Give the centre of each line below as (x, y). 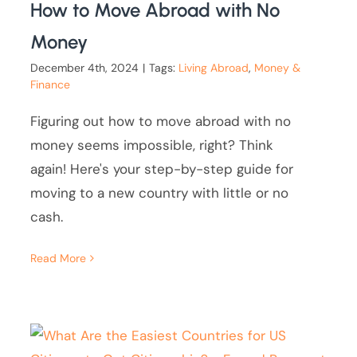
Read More (59, 259)
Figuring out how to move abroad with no (161, 122)
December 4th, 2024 (85, 68)
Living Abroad (214, 68)
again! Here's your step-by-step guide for (162, 169)
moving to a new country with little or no (160, 193)
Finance (51, 85)
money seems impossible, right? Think (152, 145)
